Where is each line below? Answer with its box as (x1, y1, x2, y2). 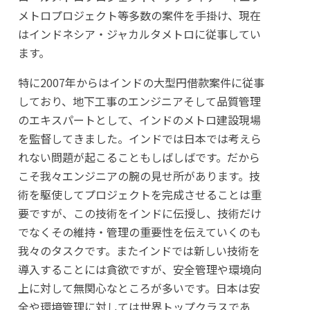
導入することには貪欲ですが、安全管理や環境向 (17, 261, 262, 277)
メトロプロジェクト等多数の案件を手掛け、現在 (17, 7, 261, 24)
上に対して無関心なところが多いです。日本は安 (17, 280, 260, 296)
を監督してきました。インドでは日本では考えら (17, 130, 262, 147)
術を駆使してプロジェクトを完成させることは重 (17, 186, 262, 203)
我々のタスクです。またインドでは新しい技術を (17, 242, 260, 259)
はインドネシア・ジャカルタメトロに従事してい (17, 26, 261, 42)
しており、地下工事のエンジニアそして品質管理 (17, 93, 261, 109)
